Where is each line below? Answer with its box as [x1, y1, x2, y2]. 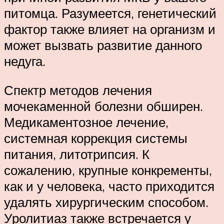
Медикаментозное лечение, [4, 114, 168, 130]
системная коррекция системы [4, 130, 187, 146]
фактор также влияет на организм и [4, 21, 215, 37]
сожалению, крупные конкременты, [4, 162, 212, 178]
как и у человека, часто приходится [4, 178, 214, 194]
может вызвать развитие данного [4, 37, 202, 53]
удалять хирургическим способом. [4, 194, 208, 210]
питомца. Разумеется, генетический [4, 5, 216, 21]
